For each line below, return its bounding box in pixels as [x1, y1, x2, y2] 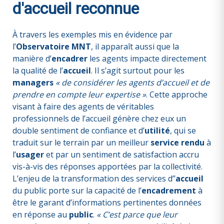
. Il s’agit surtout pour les [91, 65, 184, 76]
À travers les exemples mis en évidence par [12, 29, 172, 40]
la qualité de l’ [12, 65, 63, 76]
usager [16, 149, 44, 160]
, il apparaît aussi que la [91, 41, 179, 52]
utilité [144, 125, 170, 136]
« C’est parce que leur [96, 209, 177, 220]
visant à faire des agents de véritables [12, 101, 154, 112]
